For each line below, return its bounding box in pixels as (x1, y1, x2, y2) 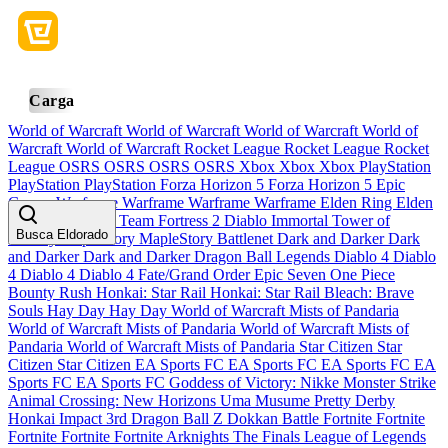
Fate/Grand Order (138, 266, 254, 283)
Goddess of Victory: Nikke (169, 374, 343, 391)
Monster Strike (343, 374, 436, 391)
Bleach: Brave (324, 284, 414, 301)
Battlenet (217, 230, 277, 247)
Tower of (332, 212, 390, 229)
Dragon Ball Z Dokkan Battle (131, 410, 323, 427)
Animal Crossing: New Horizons (8, 392, 220, 409)
